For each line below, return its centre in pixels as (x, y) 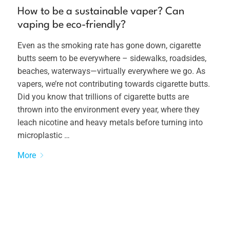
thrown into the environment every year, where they (109, 110)
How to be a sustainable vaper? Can (101, 12)
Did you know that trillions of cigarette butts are (103, 97)
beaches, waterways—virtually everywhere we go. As (112, 71)
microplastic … (44, 136)
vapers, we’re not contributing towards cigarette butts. (114, 84)
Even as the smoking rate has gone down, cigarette (109, 46)
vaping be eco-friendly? (72, 25)
